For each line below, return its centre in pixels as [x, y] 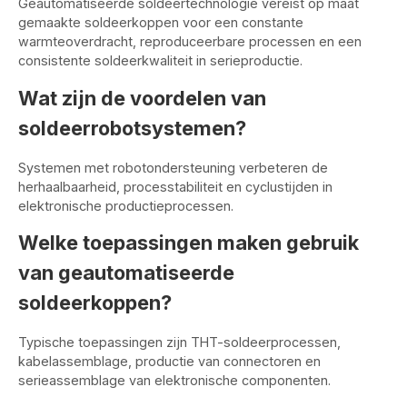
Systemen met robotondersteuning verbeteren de [173, 167]
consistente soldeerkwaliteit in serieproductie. [160, 61]
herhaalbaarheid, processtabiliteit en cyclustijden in [175, 186]
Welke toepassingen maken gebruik [189, 243]
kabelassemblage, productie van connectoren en [169, 362]
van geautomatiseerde [126, 273]
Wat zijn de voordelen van [142, 98]
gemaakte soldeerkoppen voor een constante [161, 23]
